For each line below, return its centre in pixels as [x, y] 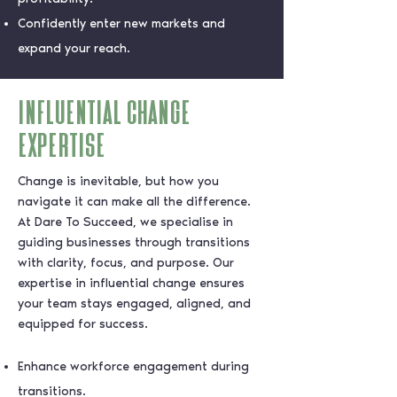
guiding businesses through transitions [134, 242]
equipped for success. [83, 324]
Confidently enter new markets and [121, 23]
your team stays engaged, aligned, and [134, 304]
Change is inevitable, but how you [118, 181]
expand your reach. [74, 48]
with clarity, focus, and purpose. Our [126, 263]
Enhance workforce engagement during [133, 366]
